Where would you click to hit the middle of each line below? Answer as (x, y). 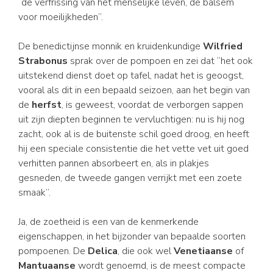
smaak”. (34, 193)
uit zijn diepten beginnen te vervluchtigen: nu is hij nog (131, 119)
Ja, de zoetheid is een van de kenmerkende (108, 222)
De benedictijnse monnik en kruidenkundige (111, 46)
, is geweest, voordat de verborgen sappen (152, 105)
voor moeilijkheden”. (61, 17)
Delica (103, 251)
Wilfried (223, 46)
